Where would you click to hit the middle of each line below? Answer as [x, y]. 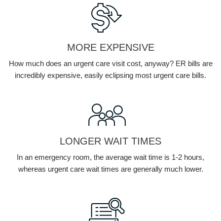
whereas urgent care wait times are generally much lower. [110, 169]
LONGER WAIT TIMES [110, 141]
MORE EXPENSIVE [110, 47]
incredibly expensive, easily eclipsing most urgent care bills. [110, 75]
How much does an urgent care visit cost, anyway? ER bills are [110, 63]
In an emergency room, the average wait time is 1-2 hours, [110, 157]
